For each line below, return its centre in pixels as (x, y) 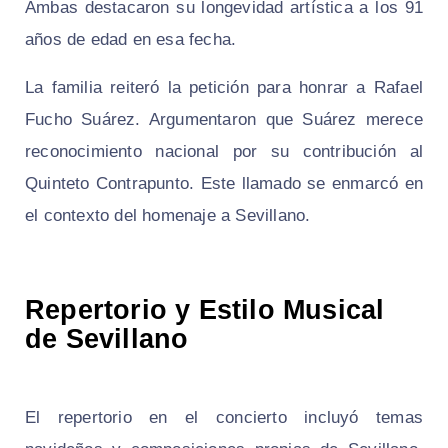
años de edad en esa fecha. (131, 40)
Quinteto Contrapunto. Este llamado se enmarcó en (224, 184)
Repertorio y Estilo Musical (205, 310)
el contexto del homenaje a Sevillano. (168, 216)
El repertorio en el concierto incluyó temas (224, 418)
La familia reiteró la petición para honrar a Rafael (224, 88)
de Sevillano (107, 339)
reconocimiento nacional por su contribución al (224, 152)
